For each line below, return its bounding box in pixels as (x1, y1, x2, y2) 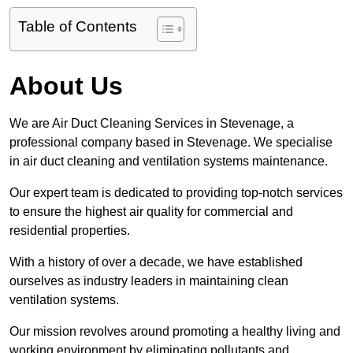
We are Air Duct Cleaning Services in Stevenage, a (9, 117, 294, 131)
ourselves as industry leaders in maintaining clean (9, 274, 288, 288)
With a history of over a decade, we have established (9, 255, 303, 269)
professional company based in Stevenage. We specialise (9, 136, 333, 150)
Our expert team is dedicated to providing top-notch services (9, 186, 343, 200)
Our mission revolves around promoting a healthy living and (9, 325, 340, 339)
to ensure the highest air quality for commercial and (9, 205, 293, 219)
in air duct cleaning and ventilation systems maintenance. (9, 154, 331, 169)
